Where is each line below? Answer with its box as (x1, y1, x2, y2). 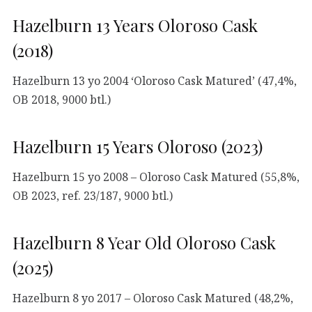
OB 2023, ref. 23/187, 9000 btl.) (13, 187, 173, 203)
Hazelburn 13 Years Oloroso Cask (13, 14, 258, 37)
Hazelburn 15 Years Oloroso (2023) (13, 135, 263, 158)
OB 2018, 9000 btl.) (13, 91, 111, 107)
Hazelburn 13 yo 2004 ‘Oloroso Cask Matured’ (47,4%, (13, 72, 297, 88)
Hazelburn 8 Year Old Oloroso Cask (13, 231, 276, 254)
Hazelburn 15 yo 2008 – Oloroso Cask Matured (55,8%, (13, 169, 299, 185)
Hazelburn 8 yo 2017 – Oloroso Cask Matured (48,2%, (13, 290, 293, 306)
